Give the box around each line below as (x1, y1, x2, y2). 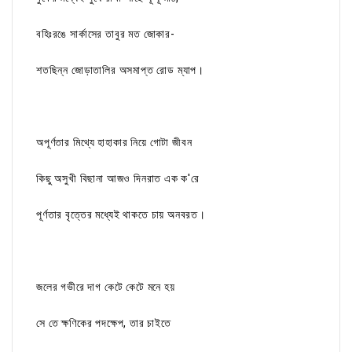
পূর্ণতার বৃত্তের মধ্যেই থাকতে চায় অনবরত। (36, 208, 206, 222)
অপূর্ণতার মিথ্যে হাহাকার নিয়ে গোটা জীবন (36, 136, 196, 149)
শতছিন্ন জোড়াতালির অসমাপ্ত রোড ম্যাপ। (36, 64, 205, 77)
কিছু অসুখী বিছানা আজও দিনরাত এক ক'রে (36, 172, 200, 185)
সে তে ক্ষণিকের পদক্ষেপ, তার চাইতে (36, 317, 171, 330)
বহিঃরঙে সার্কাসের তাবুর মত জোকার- (36, 27, 175, 41)
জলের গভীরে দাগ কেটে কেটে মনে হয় (36, 280, 175, 294)
